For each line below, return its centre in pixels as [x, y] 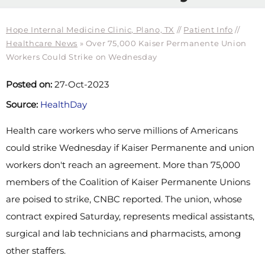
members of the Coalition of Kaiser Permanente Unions [128, 182]
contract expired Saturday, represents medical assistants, [130, 216]
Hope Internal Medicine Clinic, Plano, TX [91, 30]
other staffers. [36, 251]
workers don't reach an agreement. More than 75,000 [123, 165]
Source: [22, 105]
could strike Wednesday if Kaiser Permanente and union [130, 148]
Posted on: [29, 85]
